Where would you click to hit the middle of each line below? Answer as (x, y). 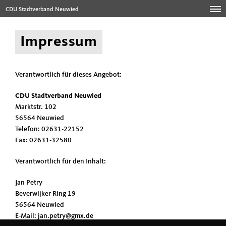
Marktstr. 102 (36, 107)
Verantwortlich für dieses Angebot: (68, 75)
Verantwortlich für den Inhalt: (61, 161)
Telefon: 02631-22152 (49, 129)
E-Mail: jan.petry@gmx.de (54, 216)
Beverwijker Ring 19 (45, 194)
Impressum (59, 42)
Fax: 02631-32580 (43, 140)
